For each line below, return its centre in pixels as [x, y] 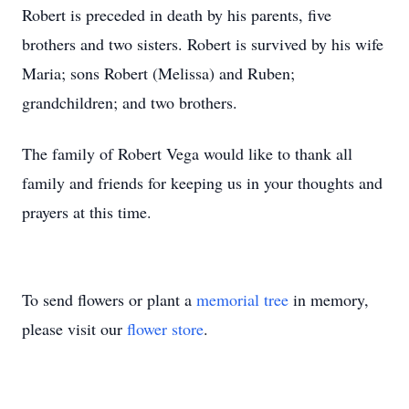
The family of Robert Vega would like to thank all [187, 153]
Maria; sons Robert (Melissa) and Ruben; [158, 73]
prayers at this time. [87, 212]
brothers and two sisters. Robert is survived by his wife [203, 44]
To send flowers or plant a [109, 299]
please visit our [74, 329]
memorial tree [242, 299]
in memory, [329, 299]
